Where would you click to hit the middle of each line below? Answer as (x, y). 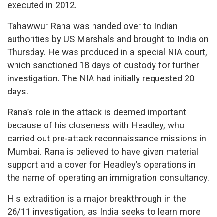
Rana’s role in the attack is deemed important (97, 112)
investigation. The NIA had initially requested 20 (101, 78)
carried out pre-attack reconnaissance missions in (107, 138)
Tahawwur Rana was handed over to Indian (93, 26)
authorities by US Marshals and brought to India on (108, 39)
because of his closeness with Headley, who (96, 125)
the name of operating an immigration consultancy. (108, 178)
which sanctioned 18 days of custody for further (103, 65)
